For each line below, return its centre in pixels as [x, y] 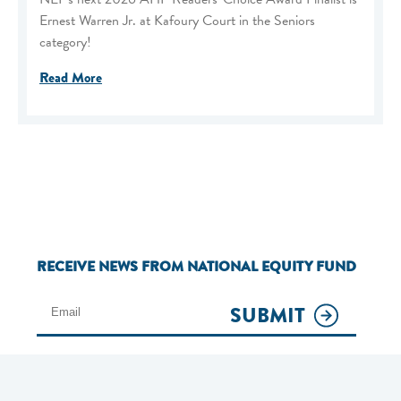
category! [65, 42]
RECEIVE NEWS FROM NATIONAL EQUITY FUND [196, 266]
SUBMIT [267, 315]
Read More [71, 77]
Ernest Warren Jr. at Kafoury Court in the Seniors [177, 20]
